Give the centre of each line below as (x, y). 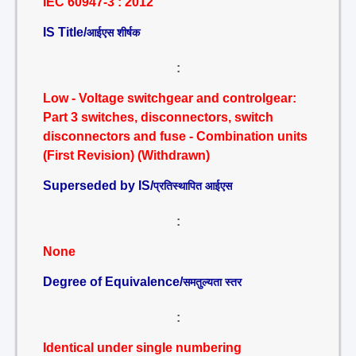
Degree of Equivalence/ (113, 282)
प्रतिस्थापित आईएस (193, 186)
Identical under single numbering (142, 348)
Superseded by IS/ (98, 186)
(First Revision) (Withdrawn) (126, 155)
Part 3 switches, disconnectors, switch (158, 117)
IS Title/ (65, 32)
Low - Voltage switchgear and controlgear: (170, 98)
